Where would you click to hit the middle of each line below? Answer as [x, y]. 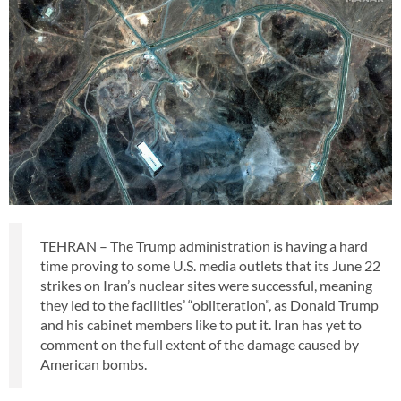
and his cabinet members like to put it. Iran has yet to [201, 324]
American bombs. [94, 363]
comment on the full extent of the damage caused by [200, 344]
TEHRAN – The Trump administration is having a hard [204, 245]
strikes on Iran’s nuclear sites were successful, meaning [206, 285]
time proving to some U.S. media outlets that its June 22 [210, 265]
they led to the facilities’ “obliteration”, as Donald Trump [209, 304]
